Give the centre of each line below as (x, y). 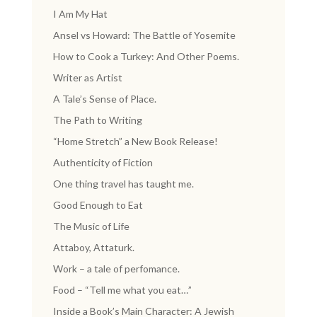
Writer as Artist (87, 77)
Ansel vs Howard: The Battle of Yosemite (144, 35)
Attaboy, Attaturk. (93, 247)
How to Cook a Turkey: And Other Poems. (146, 56)
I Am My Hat (80, 14)
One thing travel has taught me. (123, 184)
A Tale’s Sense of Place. (104, 99)
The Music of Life (91, 226)
